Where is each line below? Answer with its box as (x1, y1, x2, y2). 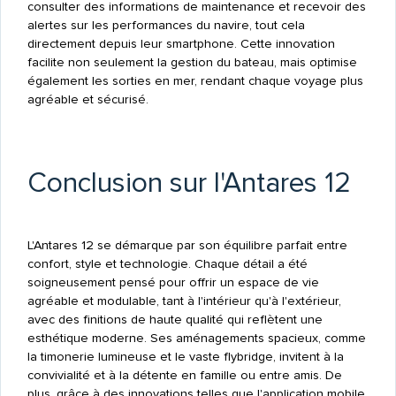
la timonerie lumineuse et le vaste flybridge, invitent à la (27, 348, 344, 364)
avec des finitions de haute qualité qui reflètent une (27, 311, 323, 327)
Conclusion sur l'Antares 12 (27, 165, 351, 201)
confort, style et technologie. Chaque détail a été (27, 255, 308, 271)
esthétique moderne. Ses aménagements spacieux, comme (27, 330, 366, 346)
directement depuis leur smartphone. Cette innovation (27, 35, 335, 51)
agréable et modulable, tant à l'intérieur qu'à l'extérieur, (27, 293, 341, 308)
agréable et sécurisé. (27, 91, 148, 107)
